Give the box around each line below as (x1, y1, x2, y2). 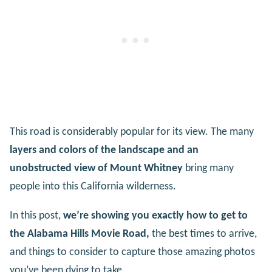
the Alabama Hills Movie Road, (10, 228, 149, 240)
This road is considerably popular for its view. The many (10, 126, 254, 138)
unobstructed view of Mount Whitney (10, 163, 183, 175)
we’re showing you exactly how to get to (63, 210, 248, 222)
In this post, (10, 210, 63, 222)
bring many (183, 163, 234, 175)
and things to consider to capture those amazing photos (10, 246, 255, 259)
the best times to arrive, (149, 228, 257, 240)
